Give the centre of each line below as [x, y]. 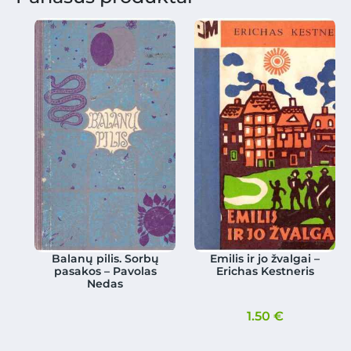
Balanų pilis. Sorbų [105, 259]
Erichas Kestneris [265, 271]
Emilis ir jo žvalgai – [265, 259]
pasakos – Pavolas [105, 271]
